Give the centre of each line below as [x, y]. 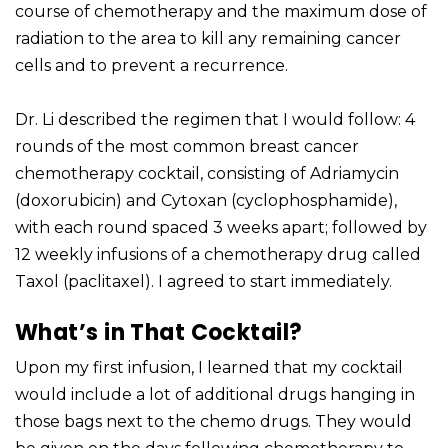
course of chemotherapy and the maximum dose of [221, 12]
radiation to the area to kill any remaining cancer [208, 39]
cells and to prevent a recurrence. [151, 66]
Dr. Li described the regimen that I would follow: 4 [215, 120]
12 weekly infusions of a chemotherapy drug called [218, 255]
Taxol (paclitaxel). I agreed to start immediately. [203, 282]
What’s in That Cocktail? [159, 333]
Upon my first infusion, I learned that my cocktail [209, 368]
